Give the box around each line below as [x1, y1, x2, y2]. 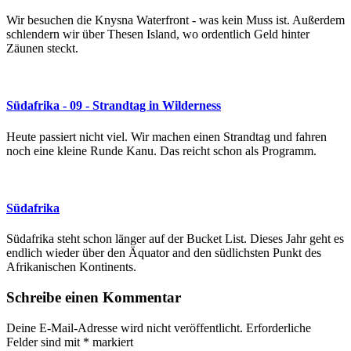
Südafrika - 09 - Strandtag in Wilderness [6, 99, 221, 113]
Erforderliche [246, 320, 311, 335]
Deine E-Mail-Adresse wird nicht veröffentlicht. [6, 320, 243, 335]
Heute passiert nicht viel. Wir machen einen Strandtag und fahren [6, 129, 327, 143]
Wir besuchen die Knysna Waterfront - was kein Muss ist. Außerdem [6, 13, 345, 27]
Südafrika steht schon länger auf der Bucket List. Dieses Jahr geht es [6, 232, 344, 246]
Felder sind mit [6, 335, 83, 349]
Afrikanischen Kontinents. [6, 260, 136, 274]
